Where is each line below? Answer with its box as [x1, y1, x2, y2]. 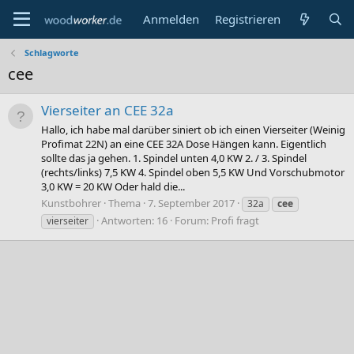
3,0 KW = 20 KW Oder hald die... [41, 179, 185, 194]
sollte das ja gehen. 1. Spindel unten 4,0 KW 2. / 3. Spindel [41, 150, 307, 165]
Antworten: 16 [101, 213, 168, 228]
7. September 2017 [148, 195, 235, 210]
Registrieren [215, 11, 281, 27]
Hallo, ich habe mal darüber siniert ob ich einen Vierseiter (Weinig [41, 122, 345, 137]
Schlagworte [24, 47, 79, 58]
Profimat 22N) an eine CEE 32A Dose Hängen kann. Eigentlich [41, 136, 326, 151]
